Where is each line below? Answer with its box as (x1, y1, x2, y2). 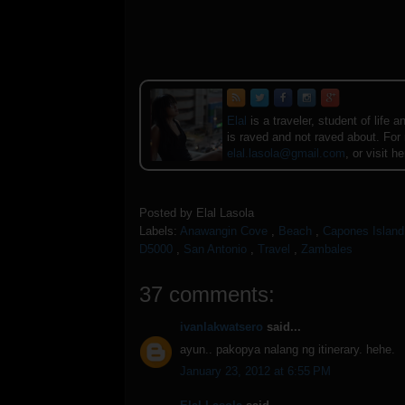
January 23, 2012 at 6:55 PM (180, 364, 331, 379)
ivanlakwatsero (180, 320, 263, 334)
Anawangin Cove (180, 224, 268, 239)
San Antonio (184, 242, 247, 257)
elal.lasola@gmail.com (227, 146, 345, 160)
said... (263, 320, 301, 334)
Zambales (301, 242, 353, 257)
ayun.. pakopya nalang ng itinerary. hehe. (180, 342, 395, 356)
